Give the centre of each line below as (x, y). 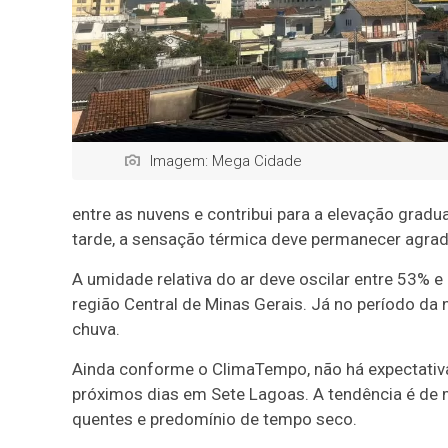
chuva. (96, 329)
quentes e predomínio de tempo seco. (214, 419)
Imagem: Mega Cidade (226, 161)
